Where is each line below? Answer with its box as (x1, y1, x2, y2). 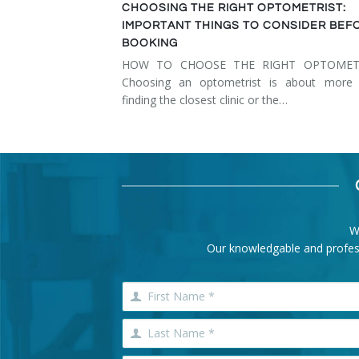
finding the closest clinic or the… (122, 92, 288, 108)
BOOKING (122, 38, 178, 50)
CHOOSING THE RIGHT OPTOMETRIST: (122, 2, 346, 14)
